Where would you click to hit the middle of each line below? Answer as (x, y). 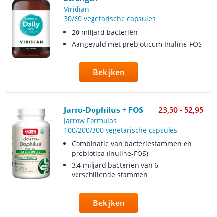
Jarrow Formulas (90, 120)
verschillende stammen (109, 175)
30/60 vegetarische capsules (109, 19)
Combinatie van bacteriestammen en (132, 144)
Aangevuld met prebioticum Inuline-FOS (137, 44)
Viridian (76, 9)
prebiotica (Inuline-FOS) (110, 153)
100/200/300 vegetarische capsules (120, 130)
